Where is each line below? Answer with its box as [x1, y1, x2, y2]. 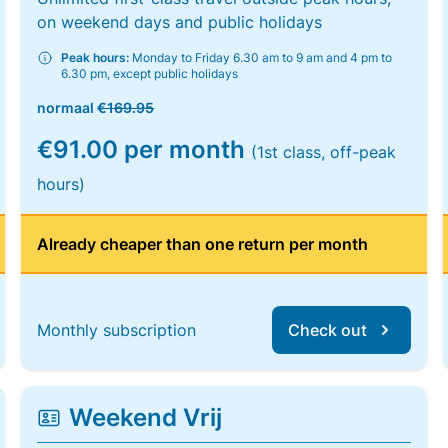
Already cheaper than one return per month [37, 234, 369, 254]
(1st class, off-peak [251, 142, 397, 162]
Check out [287, 320, 367, 340]
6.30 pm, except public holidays [61, 66, 239, 81]
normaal [37, 99, 98, 116]
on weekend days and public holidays [37, 12, 323, 32]
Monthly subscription [37, 320, 197, 340]
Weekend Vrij [69, 403, 223, 432]
